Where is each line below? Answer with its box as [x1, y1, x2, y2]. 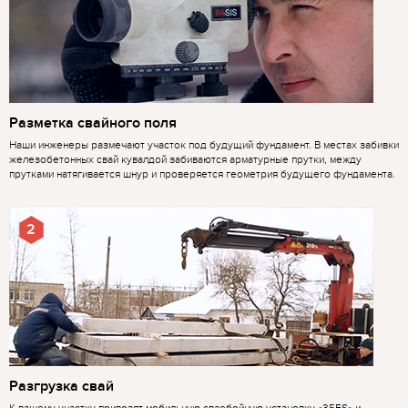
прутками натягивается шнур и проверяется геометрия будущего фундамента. [9, 168, 395, 181]
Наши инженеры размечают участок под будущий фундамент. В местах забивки [9, 138, 399, 152]
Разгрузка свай [9, 377, 114, 396]
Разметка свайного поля [9, 114, 177, 133]
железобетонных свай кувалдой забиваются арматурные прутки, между [9, 153, 362, 167]
